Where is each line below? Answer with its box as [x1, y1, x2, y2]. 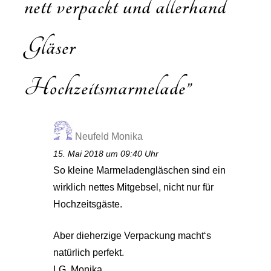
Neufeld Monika [75, 131, 143, 142]
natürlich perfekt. [53, 247, 125, 258]
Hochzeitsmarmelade [24, 73, 186, 102]
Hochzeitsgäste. [53, 198, 123, 209]
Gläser [24, 32, 76, 62]
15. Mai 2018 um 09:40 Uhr [53, 148, 159, 158]
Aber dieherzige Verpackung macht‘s [53, 230, 212, 241]
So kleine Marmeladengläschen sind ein [53, 165, 226, 175]
